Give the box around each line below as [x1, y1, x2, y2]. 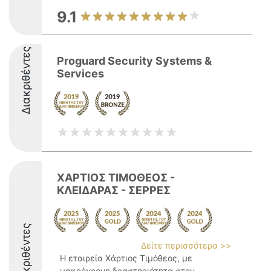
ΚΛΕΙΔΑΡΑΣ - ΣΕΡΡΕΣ [57, 184, 171, 197]
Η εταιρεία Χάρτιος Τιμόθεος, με [60, 253, 192, 263]
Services [57, 67, 104, 80]
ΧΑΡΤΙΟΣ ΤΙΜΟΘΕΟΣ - [57, 171, 175, 184]
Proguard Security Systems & [57, 54, 212, 67]
